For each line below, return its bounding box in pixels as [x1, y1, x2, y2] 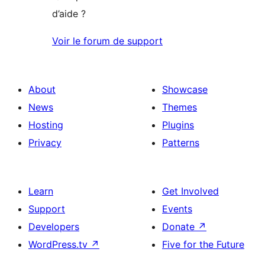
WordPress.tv [28, 238, 91, 251]
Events [162, 203, 192, 215]
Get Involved [162, 185, 219, 198]
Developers [28, 221, 79, 233]
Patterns [162, 137, 199, 149]
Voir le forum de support [52, 35, 163, 47]
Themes [162, 101, 197, 114]
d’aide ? [52, 8, 86, 20]
